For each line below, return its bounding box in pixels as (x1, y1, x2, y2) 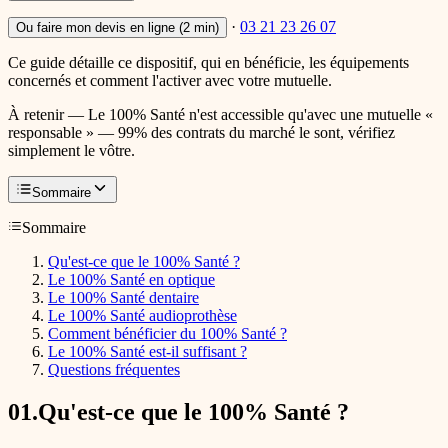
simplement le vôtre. (8, 142, 135, 160)
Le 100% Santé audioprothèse (48, 307, 237, 325)
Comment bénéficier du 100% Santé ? (48, 325, 287, 343)
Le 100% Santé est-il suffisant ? (48, 343, 247, 361)
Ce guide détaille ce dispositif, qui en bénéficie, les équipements (8, 54, 409, 72)
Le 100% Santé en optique (48, 271, 215, 289)
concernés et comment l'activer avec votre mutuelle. (8, 72, 332, 90)
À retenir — (8, 106, 84, 124)
